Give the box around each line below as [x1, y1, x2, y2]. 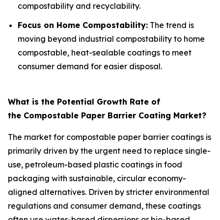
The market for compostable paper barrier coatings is [8, 132, 211, 142]
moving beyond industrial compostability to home [18, 33, 205, 44]
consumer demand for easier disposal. [18, 61, 162, 71]
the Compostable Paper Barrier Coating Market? [8, 110, 206, 120]
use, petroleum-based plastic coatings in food [8, 159, 182, 169]
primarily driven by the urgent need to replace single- [8, 145, 211, 156]
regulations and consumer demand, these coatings [8, 200, 201, 211]
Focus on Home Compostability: [18, 20, 148, 30]
